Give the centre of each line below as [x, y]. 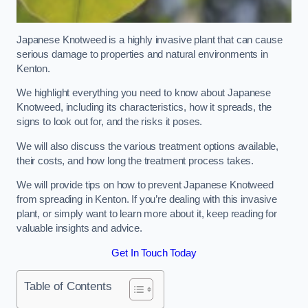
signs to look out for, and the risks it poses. [111, 122]
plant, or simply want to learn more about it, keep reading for [147, 214]
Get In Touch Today [154, 253]
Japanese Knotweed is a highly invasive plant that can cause [150, 40]
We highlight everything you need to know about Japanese [144, 93]
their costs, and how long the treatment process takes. [137, 161]
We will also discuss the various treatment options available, [148, 146]
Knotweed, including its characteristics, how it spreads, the [144, 108]
